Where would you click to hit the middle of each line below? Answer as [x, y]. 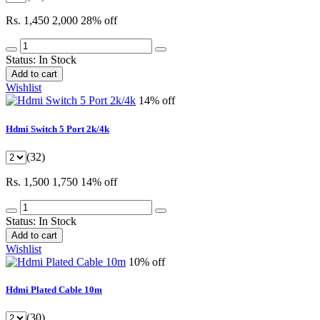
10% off [147, 261]
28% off [99, 21]
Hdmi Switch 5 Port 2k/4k [57, 129]
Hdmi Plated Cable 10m [54, 289]
